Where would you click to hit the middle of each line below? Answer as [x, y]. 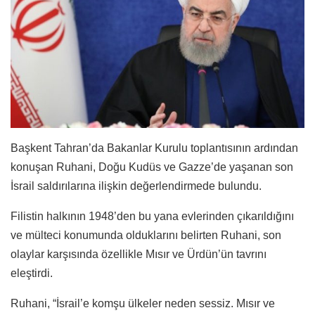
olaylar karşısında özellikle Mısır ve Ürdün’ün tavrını [139, 254]
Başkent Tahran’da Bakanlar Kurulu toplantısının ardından [154, 148]
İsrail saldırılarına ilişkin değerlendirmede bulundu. [136, 186]
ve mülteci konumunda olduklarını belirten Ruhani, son [146, 235]
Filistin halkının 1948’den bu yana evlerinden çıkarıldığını [152, 216]
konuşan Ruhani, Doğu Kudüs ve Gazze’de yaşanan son [152, 167]
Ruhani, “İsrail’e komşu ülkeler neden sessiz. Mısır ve [143, 303]
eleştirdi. [32, 273]
